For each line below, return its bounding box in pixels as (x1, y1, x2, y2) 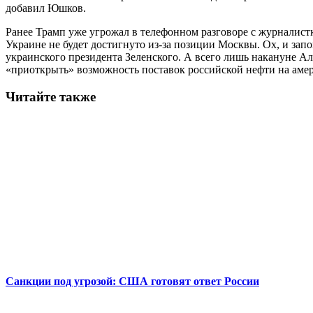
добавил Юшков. (6, 1, 86, 14)
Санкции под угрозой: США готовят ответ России (6, 275, 259, 287)
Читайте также (6, 89, 96, 104)
